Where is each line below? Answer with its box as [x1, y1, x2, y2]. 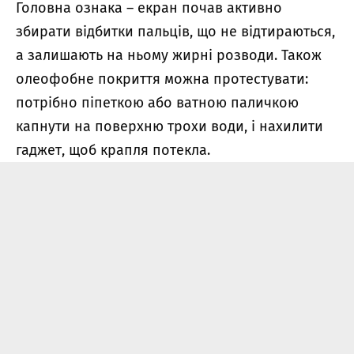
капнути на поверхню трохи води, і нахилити [16, 117, 323, 135]
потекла [153, 141, 207, 159]
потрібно [16, 93, 81, 111]
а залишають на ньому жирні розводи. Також [16, 46, 322, 64]
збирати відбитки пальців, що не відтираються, [16, 22, 335, 40]
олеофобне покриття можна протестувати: [16, 70, 308, 88]
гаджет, [16, 141, 69, 159]
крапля [100, 141, 153, 159]
